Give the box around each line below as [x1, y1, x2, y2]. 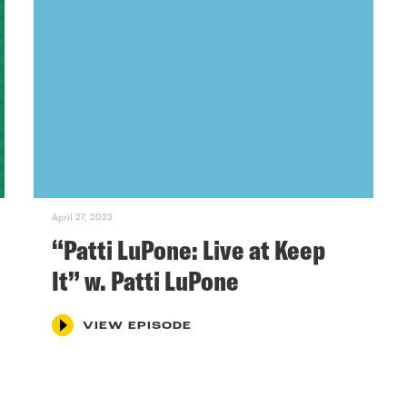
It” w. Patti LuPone [52, 263, 240, 298]
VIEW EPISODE [83, 320, 193, 332]
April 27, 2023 [52, 211, 114, 223]
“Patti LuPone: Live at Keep [52, 232, 326, 267]
